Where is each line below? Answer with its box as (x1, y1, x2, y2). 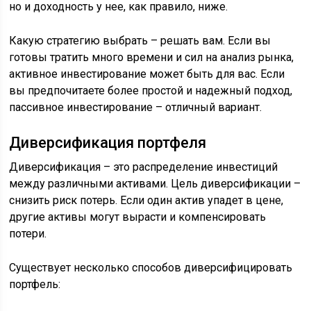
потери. (9, 227, 47, 240)
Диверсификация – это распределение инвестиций (9, 160, 278, 174)
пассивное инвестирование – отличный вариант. (9, 101, 262, 114)
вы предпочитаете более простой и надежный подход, (9, 84, 293, 97)
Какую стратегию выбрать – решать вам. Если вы (9, 34, 271, 47)
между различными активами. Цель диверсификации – (9, 177, 301, 190)
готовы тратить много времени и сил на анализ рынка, (9, 51, 294, 64)
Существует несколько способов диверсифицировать (9, 261, 293, 274)
